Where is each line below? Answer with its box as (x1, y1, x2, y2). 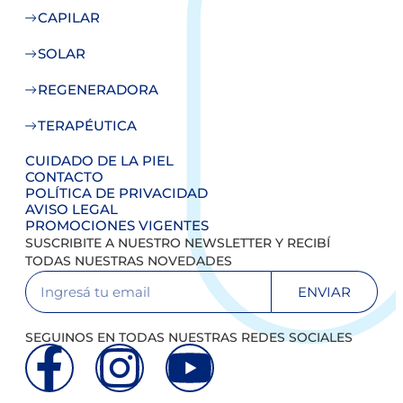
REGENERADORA (38, 81, 158, 99)
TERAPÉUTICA (38, 117, 137, 135)
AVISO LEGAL (25, 201, 118, 219)
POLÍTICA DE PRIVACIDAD (25, 184, 208, 202)
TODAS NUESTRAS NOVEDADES (25, 253, 232, 270)
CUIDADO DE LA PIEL (25, 152, 174, 170)
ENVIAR (298, 283, 352, 301)
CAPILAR (38, 9, 100, 27)
